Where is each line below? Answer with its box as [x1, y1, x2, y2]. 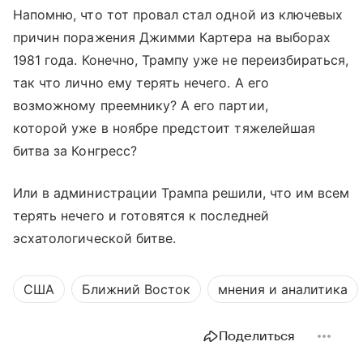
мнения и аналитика [218, 281, 348, 297]
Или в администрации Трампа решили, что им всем [13, 185, 350, 201]
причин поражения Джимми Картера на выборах [13, 29, 331, 45]
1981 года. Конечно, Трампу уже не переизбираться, [13, 52, 349, 68]
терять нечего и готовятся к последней [13, 207, 269, 224]
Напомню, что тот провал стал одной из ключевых [13, 6, 344, 23]
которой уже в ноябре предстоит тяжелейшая [13, 120, 315, 136]
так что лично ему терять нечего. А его [13, 75, 269, 91]
